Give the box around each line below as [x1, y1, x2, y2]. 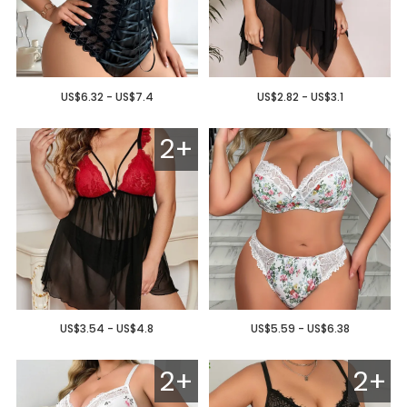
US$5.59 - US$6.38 [250, 321, 350, 337]
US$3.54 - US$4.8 [60, 321, 154, 337]
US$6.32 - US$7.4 [60, 88, 154, 104]
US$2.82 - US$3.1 [256, 88, 343, 104]
